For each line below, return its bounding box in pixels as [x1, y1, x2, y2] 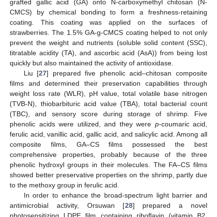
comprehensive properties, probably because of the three [10, 151, 207, 159]
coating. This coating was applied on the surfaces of [10, 18, 207, 27]
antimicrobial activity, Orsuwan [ [10, 201, 125, 210]
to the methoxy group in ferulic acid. [10, 181, 119, 189]
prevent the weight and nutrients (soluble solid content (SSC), [10, 39, 207, 47]
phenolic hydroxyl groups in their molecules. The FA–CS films [10, 161, 207, 169]
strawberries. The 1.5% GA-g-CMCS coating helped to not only [10, 29, 207, 37]
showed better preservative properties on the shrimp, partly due [10, 171, 207, 179]
